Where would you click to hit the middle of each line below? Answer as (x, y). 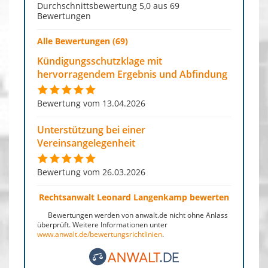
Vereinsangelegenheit (86, 143)
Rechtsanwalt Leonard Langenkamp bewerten (134, 197)
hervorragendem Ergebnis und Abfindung (132, 74)
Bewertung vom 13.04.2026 (91, 103)
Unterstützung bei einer (91, 130)
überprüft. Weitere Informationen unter (102, 224)
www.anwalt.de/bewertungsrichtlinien (100, 234)
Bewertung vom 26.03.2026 (91, 172)
